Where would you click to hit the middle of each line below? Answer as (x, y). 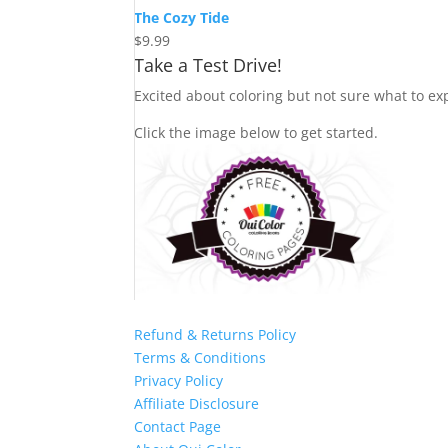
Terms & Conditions (200, 358)
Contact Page (178, 427)
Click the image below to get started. (256, 133)
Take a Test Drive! (208, 65)
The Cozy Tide (182, 18)
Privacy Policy (179, 381)
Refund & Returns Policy (215, 335)
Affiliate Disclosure (197, 404)
